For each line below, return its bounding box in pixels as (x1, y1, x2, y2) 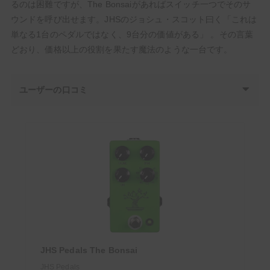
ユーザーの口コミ (19, 85, 88, 95)
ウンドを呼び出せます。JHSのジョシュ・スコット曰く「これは (10, 14, 257, 25)
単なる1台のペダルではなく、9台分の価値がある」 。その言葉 (10, 30, 254, 40)
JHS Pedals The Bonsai (40, 245, 138, 256)
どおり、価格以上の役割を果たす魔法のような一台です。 (10, 45, 233, 55)
